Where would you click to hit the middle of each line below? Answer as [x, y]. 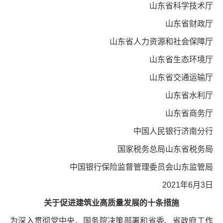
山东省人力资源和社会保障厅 [161, 42]
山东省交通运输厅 [181, 77]
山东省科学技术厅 [181, 6]
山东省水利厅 [174, 95]
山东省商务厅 [189, 113]
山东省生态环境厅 [172, 59]
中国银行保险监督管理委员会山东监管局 [135, 167]
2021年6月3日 [188, 185]
